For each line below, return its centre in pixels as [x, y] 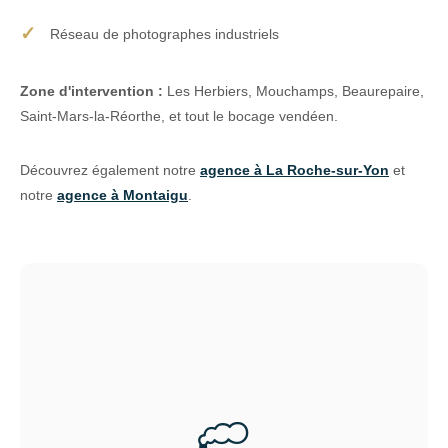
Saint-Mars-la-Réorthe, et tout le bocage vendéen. [179, 115]
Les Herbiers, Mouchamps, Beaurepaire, [293, 90]
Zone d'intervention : [91, 90]
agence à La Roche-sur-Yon [294, 169]
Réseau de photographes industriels [164, 33]
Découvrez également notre [110, 169]
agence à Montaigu [122, 194]
